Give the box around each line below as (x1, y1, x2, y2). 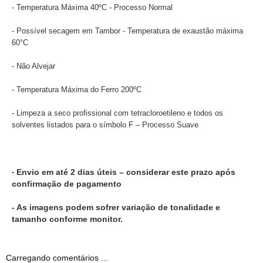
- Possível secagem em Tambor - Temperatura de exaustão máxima (12, 26, 243, 35)
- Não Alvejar (12, 61, 55, 70)
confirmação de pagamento (12, 178, 122, 188)
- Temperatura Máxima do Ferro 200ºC (12, 85, 141, 94)
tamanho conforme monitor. (12, 214, 123, 224)
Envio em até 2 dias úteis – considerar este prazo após (16, 167, 235, 177)
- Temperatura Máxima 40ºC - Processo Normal (12, 2, 173, 12)
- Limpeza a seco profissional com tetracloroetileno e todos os (12, 108, 223, 117)
